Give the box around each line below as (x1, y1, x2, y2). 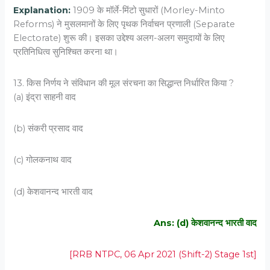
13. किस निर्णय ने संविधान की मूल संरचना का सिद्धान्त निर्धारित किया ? (13, 78, 234, 89)
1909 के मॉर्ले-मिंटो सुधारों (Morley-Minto (73, 4, 225, 16)
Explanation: (13, 4, 74, 16)
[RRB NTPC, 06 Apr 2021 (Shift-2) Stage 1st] (69, 248, 257, 260)
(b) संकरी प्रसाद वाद (13, 123, 84, 134)
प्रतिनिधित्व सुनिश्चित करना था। (13, 46, 119, 57)
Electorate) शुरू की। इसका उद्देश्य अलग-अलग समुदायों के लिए (13, 32, 225, 43)
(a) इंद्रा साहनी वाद (13, 92, 77, 103)
